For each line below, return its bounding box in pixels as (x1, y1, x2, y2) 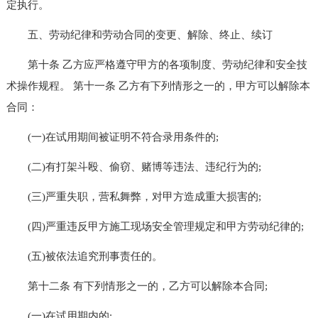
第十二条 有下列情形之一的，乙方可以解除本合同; (6, 280, 268, 292)
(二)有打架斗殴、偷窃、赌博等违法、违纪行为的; (6, 160, 261, 172)
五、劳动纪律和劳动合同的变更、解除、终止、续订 (6, 28, 273, 40)
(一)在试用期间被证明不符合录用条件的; (6, 131, 219, 143)
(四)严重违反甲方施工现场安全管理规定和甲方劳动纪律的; (6, 220, 304, 232)
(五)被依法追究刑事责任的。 (6, 250, 163, 262)
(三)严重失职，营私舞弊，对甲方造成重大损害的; (6, 190, 261, 202)
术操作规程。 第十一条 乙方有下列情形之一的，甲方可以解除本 (6, 79, 310, 92)
